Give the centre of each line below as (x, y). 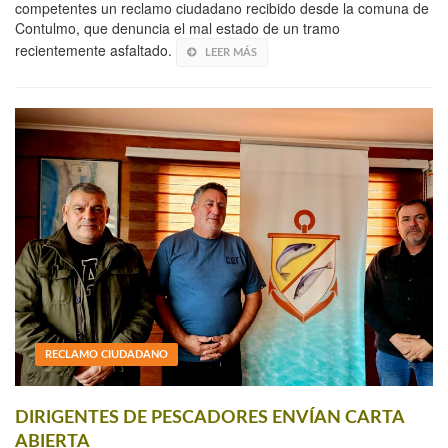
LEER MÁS (231, 52)
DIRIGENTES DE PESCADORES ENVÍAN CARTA (209, 418)
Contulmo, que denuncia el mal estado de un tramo (177, 27)
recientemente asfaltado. (95, 49)
